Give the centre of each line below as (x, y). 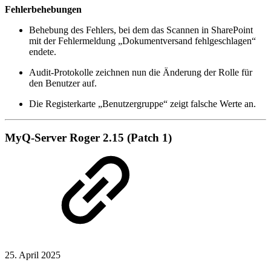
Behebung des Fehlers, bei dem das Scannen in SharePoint (141, 30)
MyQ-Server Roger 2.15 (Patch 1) (88, 138)
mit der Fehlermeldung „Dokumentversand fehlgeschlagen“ (142, 41)
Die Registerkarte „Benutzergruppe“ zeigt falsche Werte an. (142, 103)
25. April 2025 (33, 255)
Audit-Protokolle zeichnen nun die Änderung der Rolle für (141, 72)
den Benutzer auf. (63, 83)
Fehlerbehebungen (43, 9)
